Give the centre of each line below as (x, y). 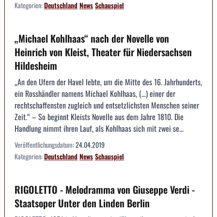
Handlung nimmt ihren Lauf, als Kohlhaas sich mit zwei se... (99, 129)
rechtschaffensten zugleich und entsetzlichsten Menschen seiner (107, 105)
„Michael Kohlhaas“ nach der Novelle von (92, 39)
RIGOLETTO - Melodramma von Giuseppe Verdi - (105, 190)
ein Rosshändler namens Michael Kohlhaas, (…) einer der (95, 94)
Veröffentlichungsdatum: (45, 145)
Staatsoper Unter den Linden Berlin (82, 203)
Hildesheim (36, 66)
